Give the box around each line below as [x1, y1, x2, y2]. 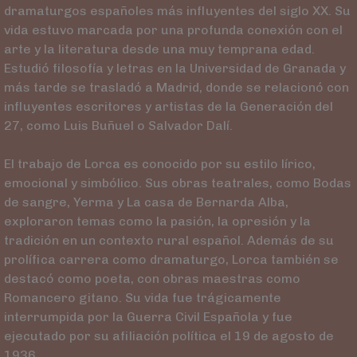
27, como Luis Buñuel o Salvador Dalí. [3, 118, 236, 134]
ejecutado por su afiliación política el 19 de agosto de [3, 328, 334, 344]
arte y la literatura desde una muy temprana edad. [3, 41, 315, 57]
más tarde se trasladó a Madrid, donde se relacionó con [3, 80, 349, 96]
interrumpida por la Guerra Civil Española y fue [3, 309, 292, 325]
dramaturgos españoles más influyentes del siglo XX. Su [3, 3, 351, 19]
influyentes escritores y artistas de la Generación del [3, 99, 333, 115]
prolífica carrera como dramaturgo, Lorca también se [3, 252, 339, 268]
